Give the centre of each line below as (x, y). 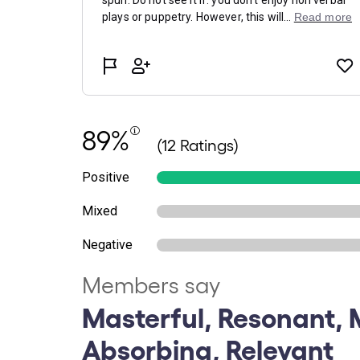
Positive (106, 177)
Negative (107, 245)
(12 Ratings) (198, 145)
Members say (151, 284)
